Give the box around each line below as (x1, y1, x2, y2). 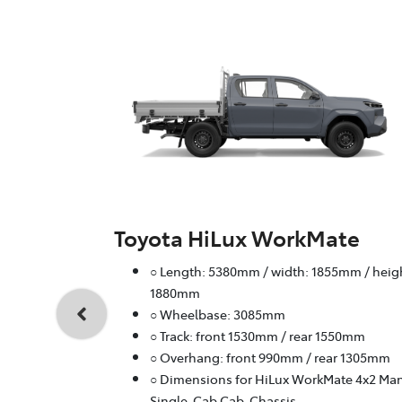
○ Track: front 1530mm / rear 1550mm (150, 327, 365, 345)
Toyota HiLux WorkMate (114, 223, 360, 253)
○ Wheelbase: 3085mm (150, 305, 285, 324)
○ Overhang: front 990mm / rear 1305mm (150, 348, 390, 367)
